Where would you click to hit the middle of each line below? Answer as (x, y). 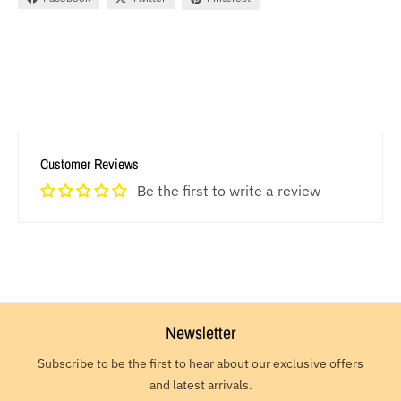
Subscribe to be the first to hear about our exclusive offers (200, 363)
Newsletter (200, 332)
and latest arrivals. (200, 384)
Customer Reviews (90, 163)
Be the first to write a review (229, 190)
